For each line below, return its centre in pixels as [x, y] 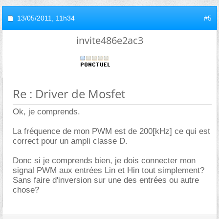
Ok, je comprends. [46, 112]
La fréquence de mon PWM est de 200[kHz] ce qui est [111, 131]
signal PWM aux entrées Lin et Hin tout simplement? [109, 171]
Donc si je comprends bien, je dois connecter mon [104, 161]
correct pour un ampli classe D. [70, 141]
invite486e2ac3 [109, 41]
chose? [26, 190]
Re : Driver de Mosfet [69, 94]
